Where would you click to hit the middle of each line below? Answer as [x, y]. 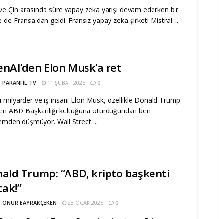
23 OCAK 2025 [85, 203]
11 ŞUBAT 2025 [66, 83]
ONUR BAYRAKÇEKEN [30, 203]
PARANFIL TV [19, 83]
